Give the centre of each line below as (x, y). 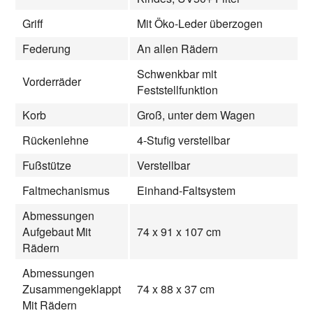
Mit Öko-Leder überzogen (200, 23)
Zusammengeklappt (72, 289)
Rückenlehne (56, 140)
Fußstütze (47, 165)
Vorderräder (52, 81)
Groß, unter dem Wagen (196, 115)
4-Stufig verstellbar (183, 140)
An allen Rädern (177, 48)
